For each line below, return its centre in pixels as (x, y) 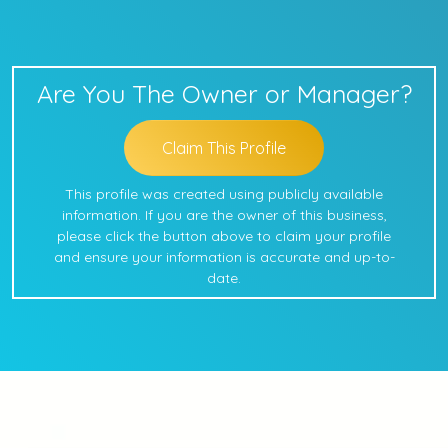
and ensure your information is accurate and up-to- (224, 257)
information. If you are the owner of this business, (224, 215)
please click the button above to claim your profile (224, 236)
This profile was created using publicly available (224, 194)
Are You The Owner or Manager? (224, 93)
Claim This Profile (224, 148)
